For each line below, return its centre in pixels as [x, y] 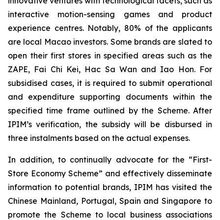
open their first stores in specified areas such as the [110, 55]
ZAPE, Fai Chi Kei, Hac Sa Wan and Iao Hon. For [110, 69]
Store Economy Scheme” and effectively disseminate [110, 173]
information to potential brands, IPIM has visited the [110, 187]
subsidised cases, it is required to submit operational [110, 83]
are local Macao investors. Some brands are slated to [110, 42]
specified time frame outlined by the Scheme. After [110, 110]
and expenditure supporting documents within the [110, 97]
